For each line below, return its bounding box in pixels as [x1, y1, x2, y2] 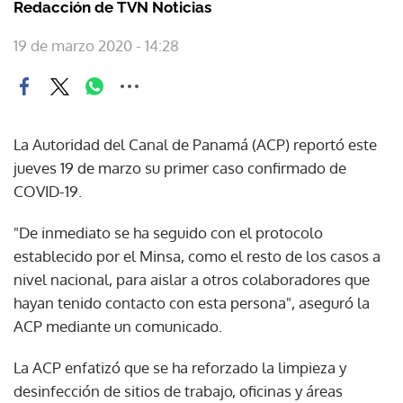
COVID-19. [13, 182, 82, 201]
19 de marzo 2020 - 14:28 [13, 36, 179, 55]
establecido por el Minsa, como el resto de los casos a [13, 246, 381, 265]
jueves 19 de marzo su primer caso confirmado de [13, 158, 346, 177]
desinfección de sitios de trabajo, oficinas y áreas [13, 381, 343, 400]
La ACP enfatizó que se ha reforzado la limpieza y [13, 358, 346, 377]
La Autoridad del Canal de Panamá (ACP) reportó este [13, 135, 377, 154]
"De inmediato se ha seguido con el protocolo [13, 223, 323, 242]
